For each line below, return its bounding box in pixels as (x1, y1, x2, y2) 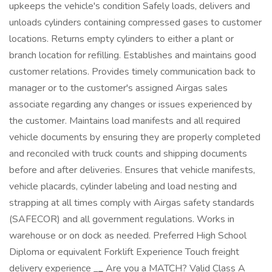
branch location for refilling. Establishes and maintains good (9, 49, 256, 62)
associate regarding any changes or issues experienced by (9, 98, 252, 111)
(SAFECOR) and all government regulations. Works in (9, 212, 234, 226)
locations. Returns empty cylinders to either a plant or (9, 32, 234, 46)
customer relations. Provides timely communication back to (9, 65, 256, 78)
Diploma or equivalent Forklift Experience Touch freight (9, 245, 239, 259)
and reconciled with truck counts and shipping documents (9, 147, 247, 160)
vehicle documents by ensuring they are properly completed (9, 131, 260, 144)
